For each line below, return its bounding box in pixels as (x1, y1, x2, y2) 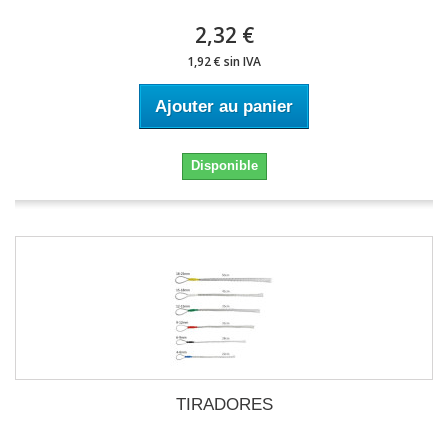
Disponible (190, 158, 258, 173)
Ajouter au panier (155, 97, 293, 116)
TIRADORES (175, 395, 273, 414)
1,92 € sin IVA (187, 53, 261, 70)
